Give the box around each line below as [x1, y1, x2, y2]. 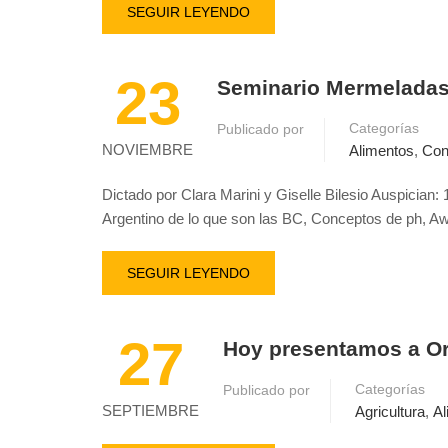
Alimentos [349, 142, 414, 159]
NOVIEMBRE [102, 141, 193, 158]
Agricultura [355, 403, 425, 420]
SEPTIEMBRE [102, 402, 199, 419]
